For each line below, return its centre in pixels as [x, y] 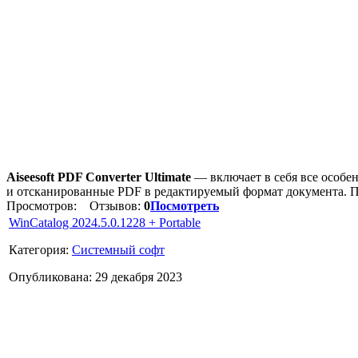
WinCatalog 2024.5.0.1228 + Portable [105, 222]
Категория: [40, 249]
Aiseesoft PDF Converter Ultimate [99, 177]
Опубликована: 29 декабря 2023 [95, 276]
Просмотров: [43, 205]
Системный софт [118, 249]
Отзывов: [112, 205]
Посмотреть [185, 205]
